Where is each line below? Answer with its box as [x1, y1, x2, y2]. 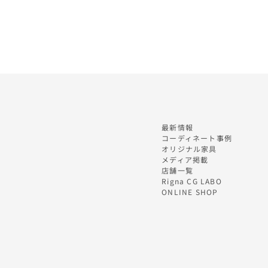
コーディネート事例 [162, 133, 232, 143]
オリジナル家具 [162, 144, 217, 154]
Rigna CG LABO [162, 176, 222, 186]
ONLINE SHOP [162, 187, 218, 197]
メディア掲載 [162, 154, 209, 165]
